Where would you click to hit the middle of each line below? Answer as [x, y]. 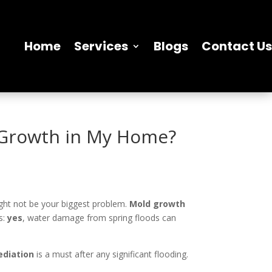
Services [101, 46]
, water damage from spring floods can [100, 218]
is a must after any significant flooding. [111, 254]
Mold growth [158, 204]
